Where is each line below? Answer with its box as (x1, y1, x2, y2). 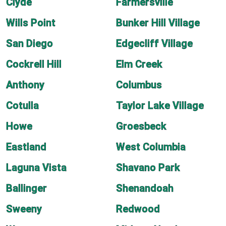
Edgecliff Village (116, 37, 193, 49)
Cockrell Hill (6, 58, 62, 70)
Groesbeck (116, 120, 166, 132)
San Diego (6, 37, 53, 49)
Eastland (6, 141, 46, 153)
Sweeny (6, 203, 42, 215)
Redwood (116, 203, 160, 215)
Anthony (6, 79, 44, 91)
